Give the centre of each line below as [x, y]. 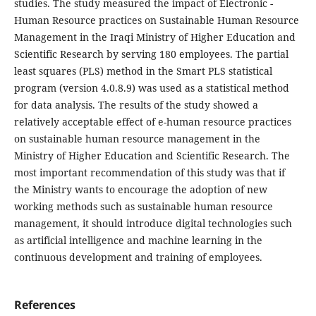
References [44, 305]
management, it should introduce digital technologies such [153, 224]
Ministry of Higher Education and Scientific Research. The [152, 156]
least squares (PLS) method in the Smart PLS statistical [143, 71]
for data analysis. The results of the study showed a [136, 105]
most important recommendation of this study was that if [149, 173]
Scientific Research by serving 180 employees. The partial [151, 54]
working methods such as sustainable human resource [143, 207]
